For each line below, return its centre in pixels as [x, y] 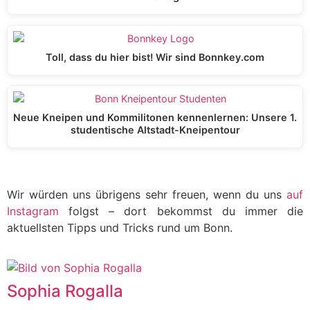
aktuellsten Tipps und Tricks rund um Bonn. [120, 227]
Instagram [33, 211]
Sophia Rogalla [65, 291]
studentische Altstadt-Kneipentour [155, 130]
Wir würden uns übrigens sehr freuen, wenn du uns [147, 194]
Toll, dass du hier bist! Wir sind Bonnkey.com [155, 57]
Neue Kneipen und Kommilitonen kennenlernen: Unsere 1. [155, 118]
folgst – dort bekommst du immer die [181, 211]
